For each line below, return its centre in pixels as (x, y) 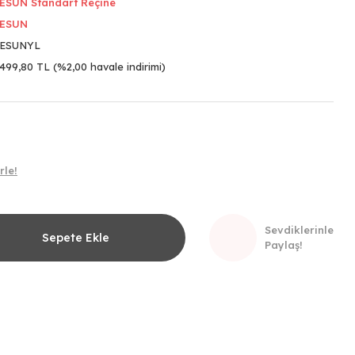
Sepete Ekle (75, 237)
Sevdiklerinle (299, 230)
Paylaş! (284, 245)
